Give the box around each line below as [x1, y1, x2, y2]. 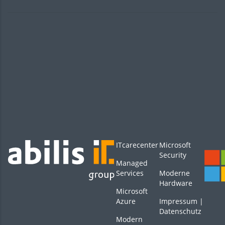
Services [116, 168, 144, 178]
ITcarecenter [116, 140, 158, 150]
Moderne [159, 168, 190, 178]
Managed [116, 158, 148, 168]
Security [159, 150, 186, 160]
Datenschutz [159, 206, 201, 216]
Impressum [159, 196, 197, 206]
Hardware [159, 178, 192, 188]
